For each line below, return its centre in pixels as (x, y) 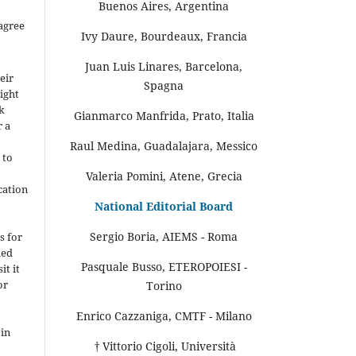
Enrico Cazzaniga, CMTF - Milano (164, 315)
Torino (164, 285)
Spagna (164, 85)
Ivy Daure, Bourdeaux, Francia (164, 36)
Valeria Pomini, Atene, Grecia (164, 176)
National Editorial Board (164, 206)
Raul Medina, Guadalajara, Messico (164, 145)
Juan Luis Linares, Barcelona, (164, 66)
